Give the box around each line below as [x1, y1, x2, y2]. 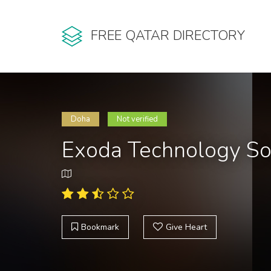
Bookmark [81, 221, 119, 233]
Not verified [117, 114, 158, 125]
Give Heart [166, 221, 207, 233]
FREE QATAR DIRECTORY [91, 27, 245, 45]
